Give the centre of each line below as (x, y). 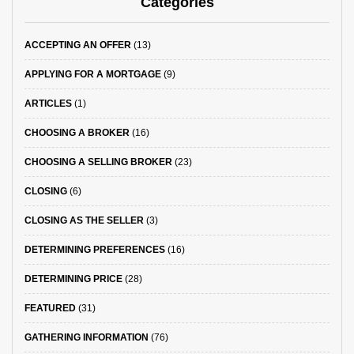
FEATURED (50, 308)
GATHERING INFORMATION (87, 337)
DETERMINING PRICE (73, 279)
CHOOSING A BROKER (77, 133)
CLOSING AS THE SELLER (84, 220)
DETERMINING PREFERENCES (95, 250)
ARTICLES (48, 104)
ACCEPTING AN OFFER (78, 45)
